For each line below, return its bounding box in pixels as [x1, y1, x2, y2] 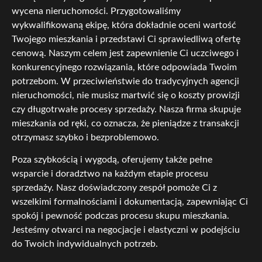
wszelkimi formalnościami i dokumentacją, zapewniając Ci [12, 197, 248, 207]
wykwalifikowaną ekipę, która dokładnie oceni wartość [12, 20, 236, 30]
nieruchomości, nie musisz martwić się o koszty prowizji [12, 90, 240, 100]
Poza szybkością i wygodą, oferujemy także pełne [12, 155, 212, 165]
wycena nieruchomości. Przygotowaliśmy [12, 6, 181, 16]
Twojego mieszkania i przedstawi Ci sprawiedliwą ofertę [12, 34, 240, 44]
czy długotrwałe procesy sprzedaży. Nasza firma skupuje [12, 104, 241, 114]
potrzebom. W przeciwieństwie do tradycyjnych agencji [12, 76, 239, 86]
